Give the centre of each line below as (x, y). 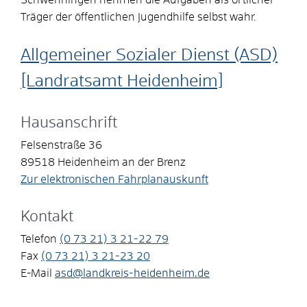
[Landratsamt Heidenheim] (122, 81)
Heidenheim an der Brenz (122, 162)
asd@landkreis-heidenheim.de (132, 273)
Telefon (39, 239)
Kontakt (47, 217)
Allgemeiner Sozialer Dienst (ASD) (149, 55)
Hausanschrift (69, 123)
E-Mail (36, 273)
